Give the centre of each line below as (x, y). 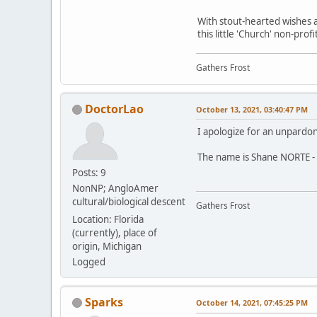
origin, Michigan (107, 246)
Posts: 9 (89, 172)
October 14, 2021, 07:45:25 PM (252, 302)
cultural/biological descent (129, 201)
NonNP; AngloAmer (115, 188)
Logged (89, 261)
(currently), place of (115, 232)
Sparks (104, 302)
